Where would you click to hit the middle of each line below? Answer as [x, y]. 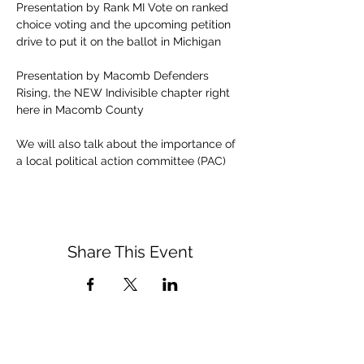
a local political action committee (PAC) [121, 161]
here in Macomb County [80, 110]
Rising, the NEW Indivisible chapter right [125, 93]
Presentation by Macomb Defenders [114, 76]
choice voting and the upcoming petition [125, 24]
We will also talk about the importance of [128, 144]
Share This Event [130, 252]
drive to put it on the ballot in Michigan [119, 41]
